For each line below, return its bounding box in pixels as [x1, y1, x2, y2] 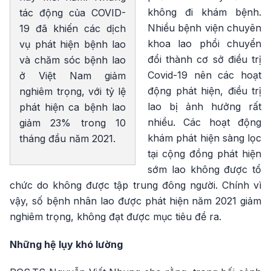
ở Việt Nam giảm [19, 70, 126, 82]
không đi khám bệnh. [148, 6, 261, 19]
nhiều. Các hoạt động [148, 116, 261, 129]
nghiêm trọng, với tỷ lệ [19, 85, 126, 98]
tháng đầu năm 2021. [19, 132, 116, 145]
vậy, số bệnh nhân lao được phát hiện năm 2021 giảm [10, 195, 261, 207]
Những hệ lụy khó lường [10, 238, 123, 251]
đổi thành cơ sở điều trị [148, 53, 261, 66]
